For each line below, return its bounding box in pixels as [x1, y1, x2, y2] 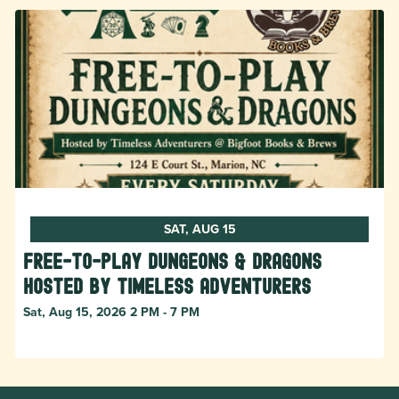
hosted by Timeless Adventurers [23, 273, 311, 298]
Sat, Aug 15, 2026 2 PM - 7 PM [23, 302, 199, 321]
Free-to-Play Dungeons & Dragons [23, 248, 322, 273]
